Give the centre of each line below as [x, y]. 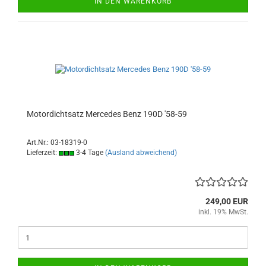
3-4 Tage [89, 153]
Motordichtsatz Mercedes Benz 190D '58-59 [107, 114]
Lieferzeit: [43, 153]
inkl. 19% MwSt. [223, 212]
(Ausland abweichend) [141, 153]
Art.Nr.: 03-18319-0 [57, 142]
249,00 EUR [227, 201]
